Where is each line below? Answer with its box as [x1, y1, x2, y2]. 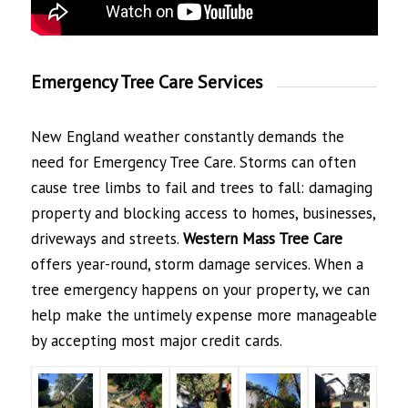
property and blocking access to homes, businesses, [30, 202, 375, 223]
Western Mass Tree [182, 228, 309, 249]
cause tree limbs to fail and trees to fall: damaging [30, 177, 372, 198]
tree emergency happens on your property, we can [30, 279, 370, 300]
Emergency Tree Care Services [30, 69, 263, 94]
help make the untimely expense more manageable [30, 304, 377, 325]
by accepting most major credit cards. [30, 330, 282, 351]
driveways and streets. [30, 228, 183, 249]
